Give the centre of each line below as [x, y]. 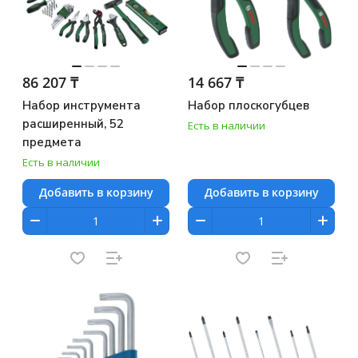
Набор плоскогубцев [249, 105]
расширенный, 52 [73, 123]
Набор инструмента [82, 105]
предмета [52, 142]
